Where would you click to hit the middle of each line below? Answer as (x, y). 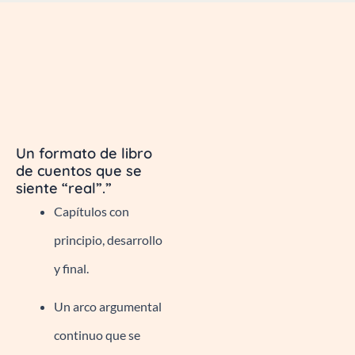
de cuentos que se (79, 170)
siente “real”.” (64, 188)
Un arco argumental (108, 306)
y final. (71, 268)
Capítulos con (92, 211)
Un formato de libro (84, 153)
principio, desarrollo (108, 239)
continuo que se (97, 334)
